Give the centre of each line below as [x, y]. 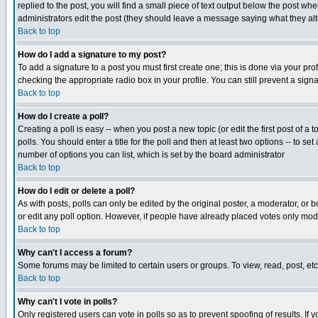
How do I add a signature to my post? [92, 55]
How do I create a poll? [63, 116]
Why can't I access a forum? [75, 253]
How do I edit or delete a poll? [76, 191]
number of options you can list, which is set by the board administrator [151, 155]
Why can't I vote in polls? [67, 302]
